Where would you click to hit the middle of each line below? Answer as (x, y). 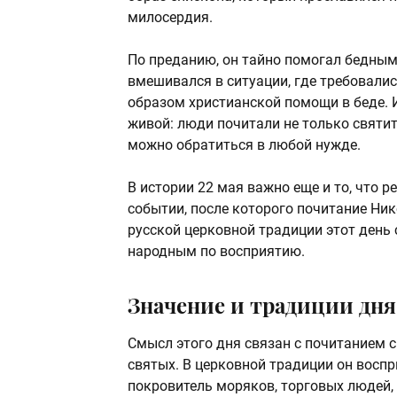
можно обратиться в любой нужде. (244, 145)
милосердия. (170, 18)
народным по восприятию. (216, 252)
